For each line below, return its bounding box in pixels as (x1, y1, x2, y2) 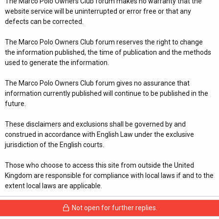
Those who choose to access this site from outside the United (5, 161, 194, 169)
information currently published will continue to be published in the (5, 89, 208, 97)
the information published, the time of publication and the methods (5, 48, 211, 56)
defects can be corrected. (5, 18, 84, 25)
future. (5, 100, 26, 108)
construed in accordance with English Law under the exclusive (5, 131, 194, 138)
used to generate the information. (5, 59, 109, 66)
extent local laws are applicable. (5, 182, 102, 190)
